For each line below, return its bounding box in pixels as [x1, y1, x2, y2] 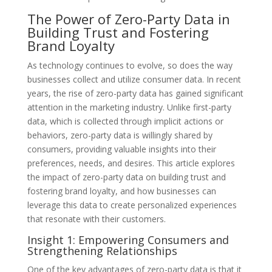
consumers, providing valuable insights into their [27, 143, 216, 155]
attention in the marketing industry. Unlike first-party [27, 101, 231, 113]
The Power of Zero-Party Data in [27, 9, 230, 28]
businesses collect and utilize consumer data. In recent [27, 73, 241, 85]
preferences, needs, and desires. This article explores [27, 157, 235, 169]
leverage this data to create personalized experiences [27, 199, 237, 211]
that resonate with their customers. [27, 212, 166, 225]
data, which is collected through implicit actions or [27, 115, 223, 127]
